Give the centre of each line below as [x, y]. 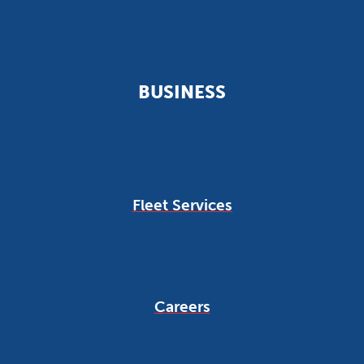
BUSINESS [182, 93]
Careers [182, 306]
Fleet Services [182, 206]
